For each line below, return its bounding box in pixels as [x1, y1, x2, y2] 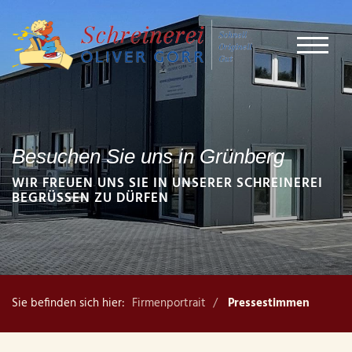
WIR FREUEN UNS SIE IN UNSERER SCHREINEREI [12, 173, 323, 194]
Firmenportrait [132, 294, 206, 313]
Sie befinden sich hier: [12, 294, 125, 313]
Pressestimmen [228, 294, 310, 313]
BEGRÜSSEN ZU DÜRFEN [12, 188, 159, 209]
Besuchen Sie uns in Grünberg [12, 145, 284, 167]
